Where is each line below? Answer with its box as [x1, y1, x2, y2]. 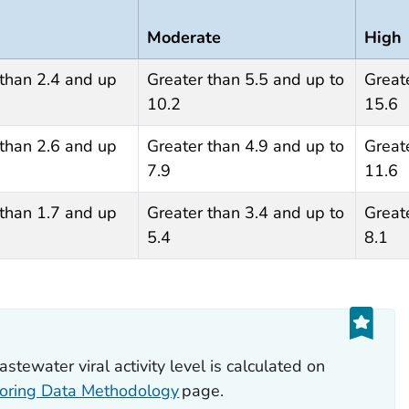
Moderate [146, 26, 221, 48]
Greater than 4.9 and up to [146, 134, 344, 157]
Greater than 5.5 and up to [146, 68, 344, 90]
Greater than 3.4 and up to [146, 201, 344, 224]
